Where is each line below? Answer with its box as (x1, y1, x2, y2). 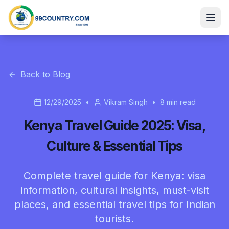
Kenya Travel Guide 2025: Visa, (23, 118, 206, 133)
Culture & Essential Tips (47, 138, 182, 154)
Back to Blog (20, 69, 70, 79)
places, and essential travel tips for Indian (14, 198, 215, 211)
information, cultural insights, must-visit (20, 184, 209, 196)
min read (164, 98, 196, 106)
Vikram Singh (103, 98, 148, 106)
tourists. (95, 213, 134, 225)
